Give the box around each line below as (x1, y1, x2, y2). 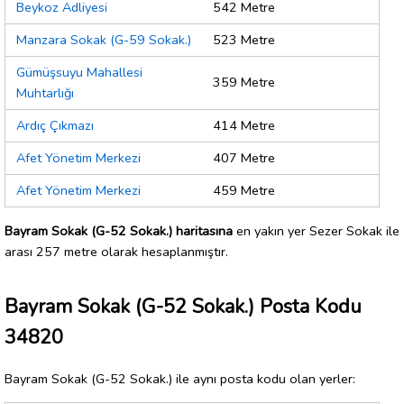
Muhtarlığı (16, 84, 74, 103)
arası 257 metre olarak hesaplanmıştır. (5, 242, 228, 261)
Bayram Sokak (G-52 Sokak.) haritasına (5, 221, 233, 240)
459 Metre (213, 181, 275, 200)
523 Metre (213, 31, 275, 50)
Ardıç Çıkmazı (16, 116, 94, 135)
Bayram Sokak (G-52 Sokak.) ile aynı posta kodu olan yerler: (5, 369, 355, 388)
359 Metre (213, 73, 275, 92)
